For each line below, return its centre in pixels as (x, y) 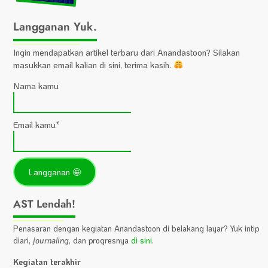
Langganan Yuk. (55, 26)
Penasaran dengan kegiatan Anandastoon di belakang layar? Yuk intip (137, 228)
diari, (23, 240)
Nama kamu (36, 86)
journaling (51, 240)
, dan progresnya (100, 240)
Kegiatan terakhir (47, 261)
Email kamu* (37, 125)
